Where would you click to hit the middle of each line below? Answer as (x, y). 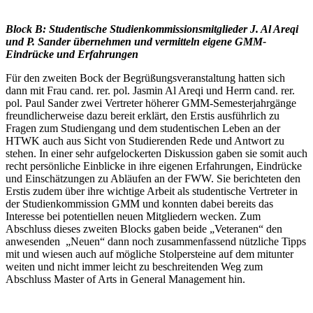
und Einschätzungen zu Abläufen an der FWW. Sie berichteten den (153, 179)
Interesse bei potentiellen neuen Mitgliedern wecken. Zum (133, 217)
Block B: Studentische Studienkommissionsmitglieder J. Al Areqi (152, 29)
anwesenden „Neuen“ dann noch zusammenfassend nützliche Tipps (156, 242)
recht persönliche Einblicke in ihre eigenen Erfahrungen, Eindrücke (154, 166)
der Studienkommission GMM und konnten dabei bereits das (139, 204)
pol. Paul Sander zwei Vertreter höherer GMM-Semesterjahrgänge (151, 103)
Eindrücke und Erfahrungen (72, 54)
